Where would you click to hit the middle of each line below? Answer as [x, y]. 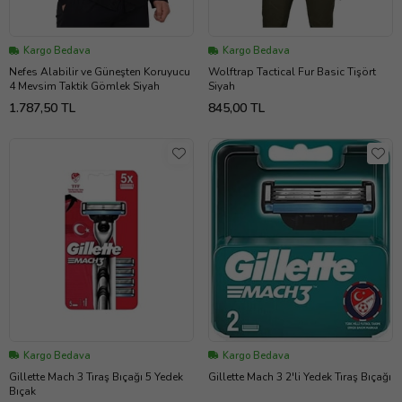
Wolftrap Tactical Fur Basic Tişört [292, 72]
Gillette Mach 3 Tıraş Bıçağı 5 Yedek [96, 376]
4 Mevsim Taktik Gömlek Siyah [84, 87]
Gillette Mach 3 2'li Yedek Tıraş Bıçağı [300, 376]
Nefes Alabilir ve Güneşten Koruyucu [100, 72]
